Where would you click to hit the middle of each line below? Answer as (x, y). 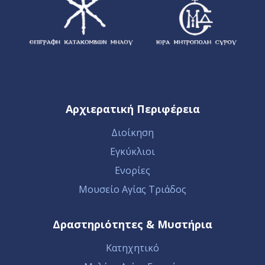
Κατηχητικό (132, 248)
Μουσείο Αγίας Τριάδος (132, 189)
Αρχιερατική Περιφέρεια (132, 109)
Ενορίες (132, 170)
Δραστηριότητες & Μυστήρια (132, 224)
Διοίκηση (132, 132)
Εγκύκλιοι (132, 151)
